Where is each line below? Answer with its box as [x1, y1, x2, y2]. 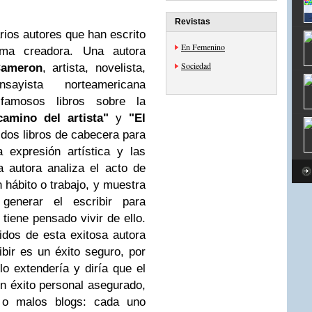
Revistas [175, 17, 210, 26]
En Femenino [181, 41, 225, 52]
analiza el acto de [47, 162, 146, 175]
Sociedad [181, 60, 211, 71]
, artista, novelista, [42, 61, 146, 75]
